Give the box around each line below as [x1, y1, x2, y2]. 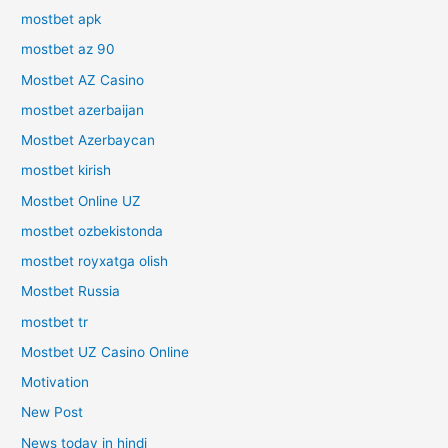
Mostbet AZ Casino [21, 71, 145, 88]
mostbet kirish [21, 162, 112, 179]
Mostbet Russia [21, 283, 121, 300]
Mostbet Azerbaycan [21, 132, 156, 149]
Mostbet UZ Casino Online [21, 343, 190, 360]
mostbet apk [21, 11, 102, 28]
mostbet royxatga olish [21, 253, 169, 270]
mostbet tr [21, 313, 89, 330]
